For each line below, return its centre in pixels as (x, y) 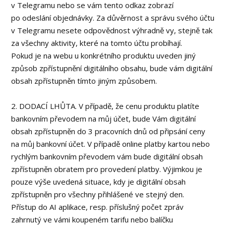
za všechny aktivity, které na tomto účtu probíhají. (97, 43)
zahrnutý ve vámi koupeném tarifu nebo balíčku (92, 219)
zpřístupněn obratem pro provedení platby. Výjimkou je (107, 169)
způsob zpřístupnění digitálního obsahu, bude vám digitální (112, 68)
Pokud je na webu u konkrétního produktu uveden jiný (104, 55)
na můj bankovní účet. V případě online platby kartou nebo (111, 144)
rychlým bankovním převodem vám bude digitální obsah (107, 156)
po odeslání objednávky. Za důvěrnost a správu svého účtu (113, 18)
